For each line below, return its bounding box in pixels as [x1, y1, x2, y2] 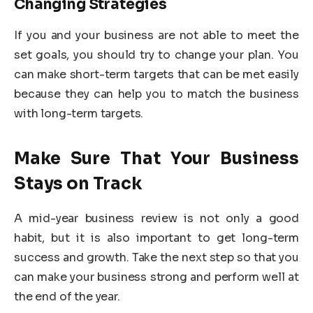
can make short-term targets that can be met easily [14, 66, 299, 82]
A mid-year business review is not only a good [14, 210, 299, 226]
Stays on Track [14, 173, 142, 194]
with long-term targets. [14, 105, 144, 121]
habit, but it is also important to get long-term [14, 230, 299, 245]
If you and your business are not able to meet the [14, 27, 299, 43]
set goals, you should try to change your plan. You [14, 47, 299, 62]
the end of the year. [14, 289, 120, 304]
